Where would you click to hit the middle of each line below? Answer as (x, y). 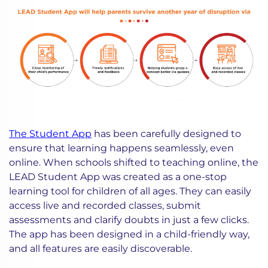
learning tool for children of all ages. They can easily (130, 191)
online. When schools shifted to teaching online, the (134, 162)
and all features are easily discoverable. (100, 248)
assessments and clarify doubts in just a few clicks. (129, 220)
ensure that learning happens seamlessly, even (121, 148)
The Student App (50, 133)
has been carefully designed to (166, 133)
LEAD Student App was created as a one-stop (118, 176)
